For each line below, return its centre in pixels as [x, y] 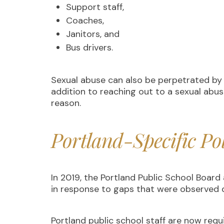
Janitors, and [93, 34]
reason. [67, 103]
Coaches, [86, 20]
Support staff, [96, 7]
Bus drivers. [91, 47]
